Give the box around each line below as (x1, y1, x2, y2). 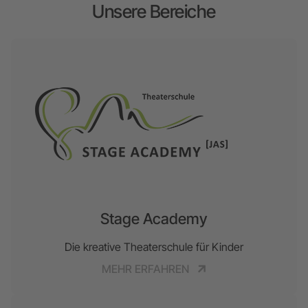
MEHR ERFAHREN (101, 261, 192, 276)
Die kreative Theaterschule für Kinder (65, 239, 243, 254)
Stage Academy (100, 209, 208, 228)
